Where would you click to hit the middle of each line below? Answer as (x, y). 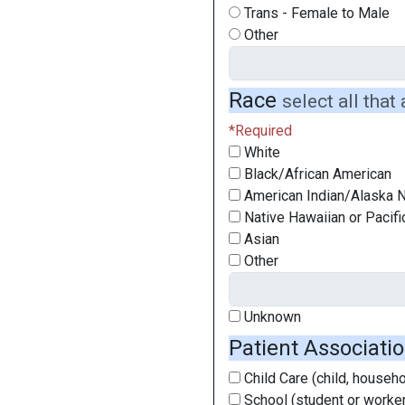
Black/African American (316, 174)
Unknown (271, 317)
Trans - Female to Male (315, 13)
